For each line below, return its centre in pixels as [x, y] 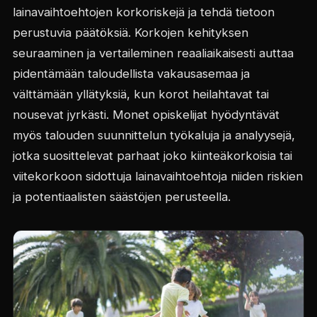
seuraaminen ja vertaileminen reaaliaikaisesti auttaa [153, 53]
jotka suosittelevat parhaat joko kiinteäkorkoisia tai [152, 156]
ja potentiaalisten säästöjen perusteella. [121, 197]
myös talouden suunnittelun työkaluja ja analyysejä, [154, 136]
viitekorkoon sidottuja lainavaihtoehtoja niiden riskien [157, 177]
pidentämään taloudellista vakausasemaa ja [131, 74]
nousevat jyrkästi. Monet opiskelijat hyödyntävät [146, 115]
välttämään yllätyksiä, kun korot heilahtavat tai [140, 94]
